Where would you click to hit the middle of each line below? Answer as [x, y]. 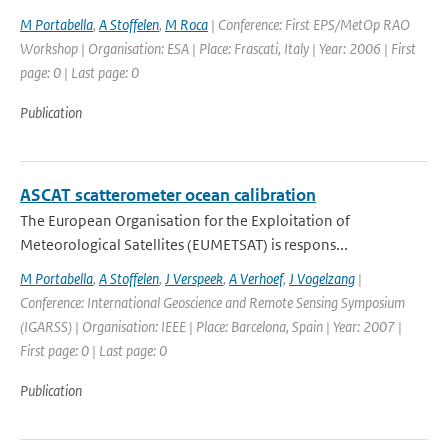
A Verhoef [256, 278]
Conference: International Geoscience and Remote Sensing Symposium [212, 302]
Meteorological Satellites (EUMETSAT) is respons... [184, 244]
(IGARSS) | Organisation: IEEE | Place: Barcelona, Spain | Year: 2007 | [211, 326]
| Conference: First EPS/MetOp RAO [309, 24]
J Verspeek [194, 278]
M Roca [186, 24]
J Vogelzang [322, 278]
